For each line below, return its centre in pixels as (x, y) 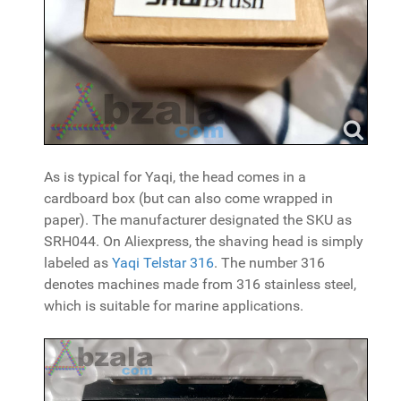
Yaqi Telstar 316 (163, 262)
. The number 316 (269, 262)
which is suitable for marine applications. (174, 305)
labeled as (78, 262)
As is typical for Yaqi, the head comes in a (175, 176)
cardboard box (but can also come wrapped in (188, 198)
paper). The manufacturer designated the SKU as (198, 219)
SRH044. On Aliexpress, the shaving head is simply (204, 241)
